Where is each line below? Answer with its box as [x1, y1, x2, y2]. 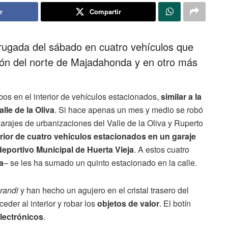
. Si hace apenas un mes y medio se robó [54, 103, 203, 116]
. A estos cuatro [134, 143, 189, 155]
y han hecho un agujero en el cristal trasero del [20, 184, 189, 196]
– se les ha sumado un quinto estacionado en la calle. [4, 156, 197, 168]
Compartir [89, 6, 121, 16]
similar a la [161, 90, 202, 102]
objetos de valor [95, 197, 159, 209]
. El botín [159, 197, 191, 209]
